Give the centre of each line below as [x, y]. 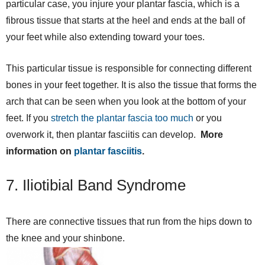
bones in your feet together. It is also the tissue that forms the [131, 85]
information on [40, 151]
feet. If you [28, 118]
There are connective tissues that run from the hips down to [129, 221]
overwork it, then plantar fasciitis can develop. [103, 134]
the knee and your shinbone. [65, 238]
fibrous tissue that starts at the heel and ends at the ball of [125, 20]
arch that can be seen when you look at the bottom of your [126, 101]
